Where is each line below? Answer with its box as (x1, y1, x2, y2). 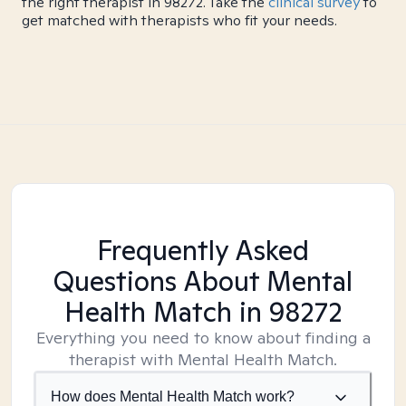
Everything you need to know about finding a (35, 327, 371, 348)
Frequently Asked (97, 232, 309, 268)
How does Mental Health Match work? (51, 389, 295, 404)
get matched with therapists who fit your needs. (22, 11, 337, 30)
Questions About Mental (53, 263, 353, 299)
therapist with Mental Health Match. (69, 349, 337, 370)
